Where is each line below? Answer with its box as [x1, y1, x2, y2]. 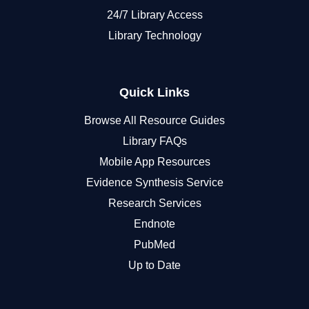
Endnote [134, 217, 175, 230]
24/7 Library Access [106, 8, 203, 21]
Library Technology [108, 29, 201, 41]
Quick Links [119, 85, 190, 99]
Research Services [108, 197, 201, 209]
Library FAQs [122, 134, 187, 147]
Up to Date [128, 259, 181, 271]
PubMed [134, 238, 175, 250]
